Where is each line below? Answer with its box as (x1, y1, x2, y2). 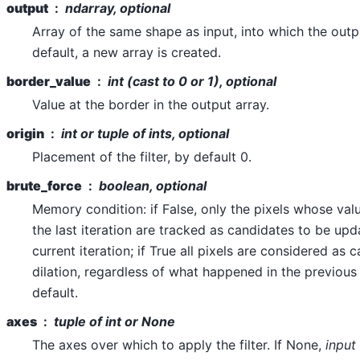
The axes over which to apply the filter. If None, (32, 336, 325, 353)
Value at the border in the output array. (32, 96, 269, 112)
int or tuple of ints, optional (61, 125, 229, 141)
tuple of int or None (54, 313, 175, 329)
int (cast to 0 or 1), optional (108, 72, 276, 89)
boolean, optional (99, 177, 207, 194)
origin (6, 125, 44, 141)
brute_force (6, 177, 82, 194)
